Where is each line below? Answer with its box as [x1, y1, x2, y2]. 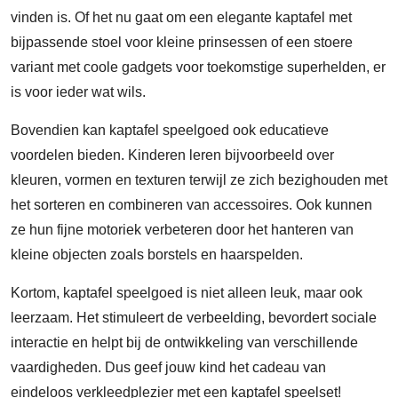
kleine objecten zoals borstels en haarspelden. [11, 247, 303, 262]
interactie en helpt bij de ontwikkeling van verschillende [11, 335, 358, 350]
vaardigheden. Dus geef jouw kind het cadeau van [11, 360, 326, 375]
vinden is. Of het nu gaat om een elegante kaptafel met [11, 10, 352, 25]
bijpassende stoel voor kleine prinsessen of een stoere [11, 35, 353, 50]
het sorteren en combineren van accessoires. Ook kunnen [11, 197, 372, 212]
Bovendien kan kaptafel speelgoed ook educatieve [11, 123, 329, 138]
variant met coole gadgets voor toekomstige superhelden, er [11, 60, 386, 75]
